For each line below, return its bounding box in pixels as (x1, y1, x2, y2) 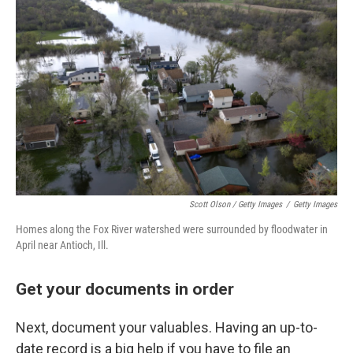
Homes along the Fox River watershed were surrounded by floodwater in (16, 223, 328, 236)
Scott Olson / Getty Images (189, 199, 282, 210)
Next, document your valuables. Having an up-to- (16, 319, 318, 336)
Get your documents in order (16, 279, 234, 299)
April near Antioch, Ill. (16, 239, 109, 252)
